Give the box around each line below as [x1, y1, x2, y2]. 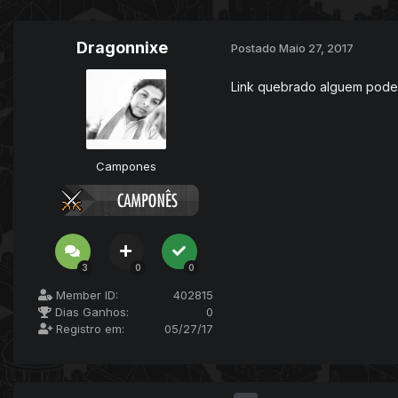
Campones [95, 158, 156, 173]
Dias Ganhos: [52, 304, 129, 319]
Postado [231, 41, 279, 56]
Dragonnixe [76, 37, 168, 57]
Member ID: [52, 287, 118, 302]
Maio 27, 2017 [279, 41, 354, 56]
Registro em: [52, 321, 124, 336]
